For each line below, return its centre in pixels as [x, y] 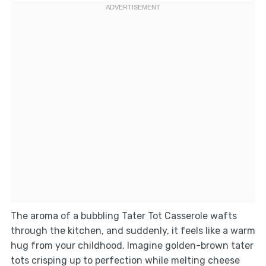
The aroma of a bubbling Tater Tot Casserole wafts [123, 216]
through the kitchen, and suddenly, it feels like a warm [133, 231]
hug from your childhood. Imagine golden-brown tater [132, 246]
